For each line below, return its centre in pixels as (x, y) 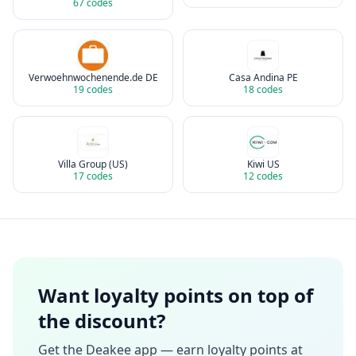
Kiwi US (263, 164)
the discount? (102, 321)
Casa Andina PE (263, 77)
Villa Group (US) (93, 164)
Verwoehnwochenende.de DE (93, 77)
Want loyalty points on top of (176, 295)
